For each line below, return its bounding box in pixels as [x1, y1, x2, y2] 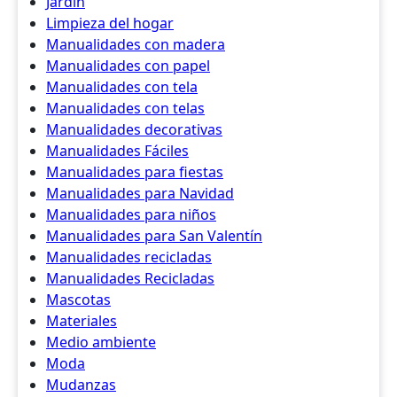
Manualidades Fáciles [46, 141, 189, 160]
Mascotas [46, 290, 111, 309]
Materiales [46, 311, 117, 331]
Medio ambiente [46, 332, 156, 352]
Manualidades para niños [46, 205, 216, 224]
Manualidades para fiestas [46, 162, 223, 182]
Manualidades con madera [46, 35, 225, 54]
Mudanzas [46, 375, 116, 394]
